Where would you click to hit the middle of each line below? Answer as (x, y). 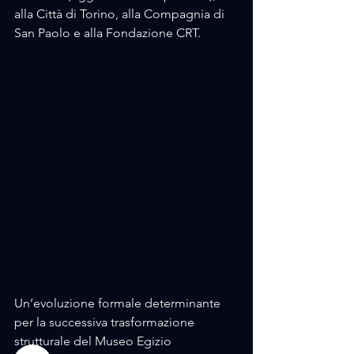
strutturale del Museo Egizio (94, 341)
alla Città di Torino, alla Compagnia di (121, 14)
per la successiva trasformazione (106, 322)
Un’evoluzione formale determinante (119, 303)
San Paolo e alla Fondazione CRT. (107, 33)
